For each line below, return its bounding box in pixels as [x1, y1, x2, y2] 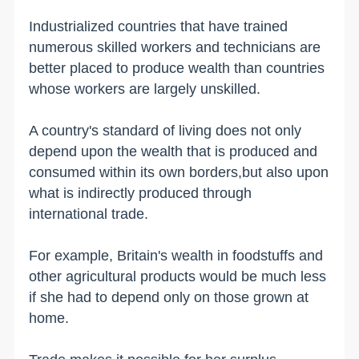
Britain [117, 247, 159, 264]
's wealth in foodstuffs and [158, 247, 324, 264]
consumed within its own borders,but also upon [29, 163, 329, 180]
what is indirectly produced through [29, 184, 252, 201]
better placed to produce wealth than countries [29, 59, 325, 76]
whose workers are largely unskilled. [29, 80, 261, 97]
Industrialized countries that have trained [29, 18, 288, 34]
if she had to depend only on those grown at [29, 288, 309, 305]
